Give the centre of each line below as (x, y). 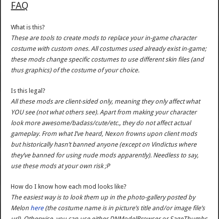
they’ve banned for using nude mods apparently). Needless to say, (105, 155)
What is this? (28, 27)
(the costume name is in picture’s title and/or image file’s (124, 208)
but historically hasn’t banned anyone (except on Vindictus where (104, 145)
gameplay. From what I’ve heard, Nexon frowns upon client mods (104, 134)
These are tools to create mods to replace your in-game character (104, 38)
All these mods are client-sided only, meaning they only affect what (106, 102)
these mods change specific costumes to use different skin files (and (108, 60)
